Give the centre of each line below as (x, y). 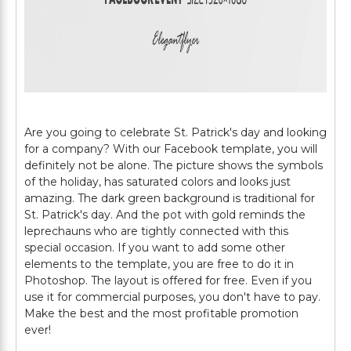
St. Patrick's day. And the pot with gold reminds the (165, 215)
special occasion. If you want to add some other (155, 248)
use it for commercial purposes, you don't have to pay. (172, 297)
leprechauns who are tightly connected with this (156, 231)
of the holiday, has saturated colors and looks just (157, 182)
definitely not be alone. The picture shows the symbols (174, 165)
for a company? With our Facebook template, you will (171, 149)
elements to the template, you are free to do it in (159, 264)
